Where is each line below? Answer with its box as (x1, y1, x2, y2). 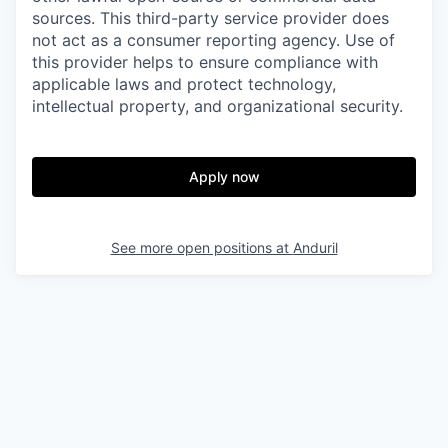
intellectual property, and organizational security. (32, 96, 403, 117)
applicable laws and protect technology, (32, 74, 336, 95)
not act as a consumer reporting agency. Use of (32, 30, 395, 51)
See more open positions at (110, 239, 293, 257)
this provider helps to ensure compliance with (32, 52, 378, 73)
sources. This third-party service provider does (32, 8, 389, 29)
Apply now (188, 168, 260, 186)
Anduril (292, 239, 338, 257)
